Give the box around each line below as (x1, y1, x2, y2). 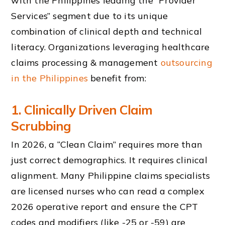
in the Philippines (11, 72, 88, 84)
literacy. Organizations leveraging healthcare (11, 41, 210, 53)
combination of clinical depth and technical (11, 26, 202, 38)
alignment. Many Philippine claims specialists (11, 169, 210, 181)
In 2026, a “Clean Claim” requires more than (11, 138, 203, 150)
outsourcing (160, 57, 212, 69)
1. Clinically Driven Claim (11, 101, 153, 118)
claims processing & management (11, 57, 161, 69)
